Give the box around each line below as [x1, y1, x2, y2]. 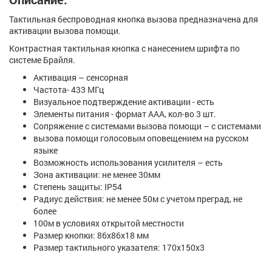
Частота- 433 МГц [33, 84, 104, 96]
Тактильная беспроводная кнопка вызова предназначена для [9, 13, 258, 25]
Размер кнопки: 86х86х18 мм [33, 229, 149, 242]
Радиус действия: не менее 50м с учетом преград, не [33, 193, 242, 205]
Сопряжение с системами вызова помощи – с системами [33, 120, 261, 132]
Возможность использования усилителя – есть [33, 157, 223, 169]
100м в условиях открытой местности [33, 217, 184, 229]
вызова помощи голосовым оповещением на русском [33, 132, 248, 144]
